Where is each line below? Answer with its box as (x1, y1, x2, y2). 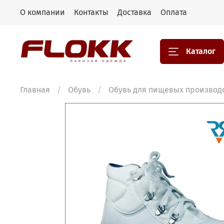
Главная (20, 85, 50, 95)
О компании (20, 7, 65, 17)
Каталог (186, 46, 215, 56)
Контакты (74, 7, 108, 17)
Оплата (160, 7, 187, 17)
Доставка (117, 7, 151, 17)
